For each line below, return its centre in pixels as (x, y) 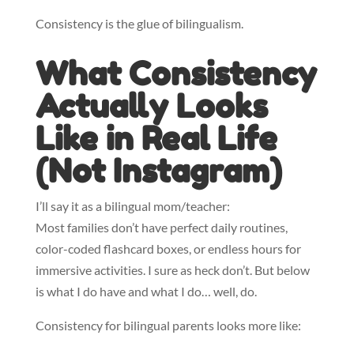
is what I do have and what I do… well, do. (146, 291)
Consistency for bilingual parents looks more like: (168, 325)
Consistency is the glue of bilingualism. (139, 23)
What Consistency (176, 73)
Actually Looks (151, 106)
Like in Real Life (156, 138)
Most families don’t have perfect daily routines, (161, 227)
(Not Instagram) (158, 171)
